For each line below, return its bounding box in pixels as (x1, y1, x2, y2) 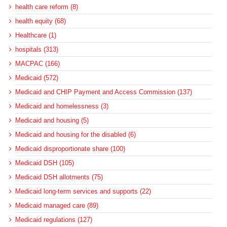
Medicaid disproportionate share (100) (15, 145, 125, 153)
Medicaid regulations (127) (15, 216, 92, 224)
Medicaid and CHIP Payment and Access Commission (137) (15, 88, 192, 96)
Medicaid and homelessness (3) (15, 102, 108, 110)
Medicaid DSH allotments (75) (15, 173, 103, 181)
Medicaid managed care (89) (15, 202, 98, 210)
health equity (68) (15, 17, 66, 25)
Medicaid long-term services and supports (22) (15, 187, 151, 196)
